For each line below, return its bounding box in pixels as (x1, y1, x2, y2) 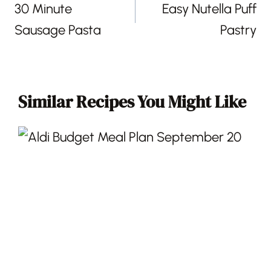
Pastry (220, 22, 256, 39)
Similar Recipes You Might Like (18, 90, 246, 114)
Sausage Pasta (15, 22, 101, 39)
